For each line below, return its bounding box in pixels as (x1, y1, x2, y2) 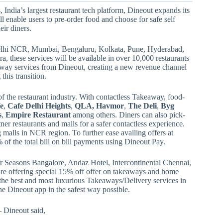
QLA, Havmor (75, 101, 124, 110)
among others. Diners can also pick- (71, 110, 185, 119)
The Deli (128, 101, 157, 110)
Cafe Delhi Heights (7, 101, 71, 110)
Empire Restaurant (5, 110, 71, 119)
